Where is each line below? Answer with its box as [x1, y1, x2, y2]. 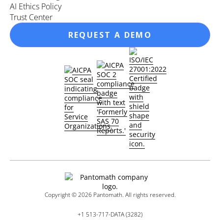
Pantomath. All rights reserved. [91, 191, 176, 199]
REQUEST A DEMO [68, 29, 152, 40]
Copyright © [44, 191, 78, 199]
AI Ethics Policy [10, 1, 61, 12]
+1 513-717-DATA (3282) [78, 210, 142, 219]
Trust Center [10, 12, 53, 23]
